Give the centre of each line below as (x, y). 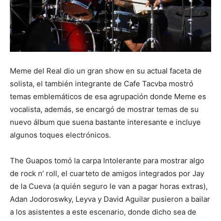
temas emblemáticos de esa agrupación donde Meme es (108, 97)
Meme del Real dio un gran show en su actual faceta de (106, 71)
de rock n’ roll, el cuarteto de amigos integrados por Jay (107, 174)
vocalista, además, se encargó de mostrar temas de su (104, 110)
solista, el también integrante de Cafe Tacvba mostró (102, 84)
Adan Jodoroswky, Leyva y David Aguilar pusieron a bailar (110, 199)
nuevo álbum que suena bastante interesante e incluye (105, 122)
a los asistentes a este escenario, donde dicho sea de (103, 212)
